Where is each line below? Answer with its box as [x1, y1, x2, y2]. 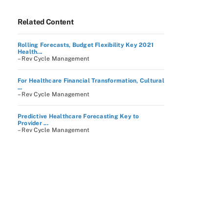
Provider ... [18, 120, 48, 127]
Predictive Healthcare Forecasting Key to [18, 113, 139, 120]
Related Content [18, 18, 74, 26]
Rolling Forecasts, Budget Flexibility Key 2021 [18, 42, 154, 48]
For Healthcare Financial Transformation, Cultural [18, 77, 164, 84]
